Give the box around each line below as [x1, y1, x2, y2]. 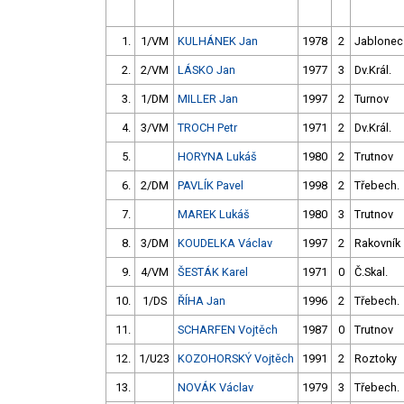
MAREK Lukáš [178, 207, 250, 222]
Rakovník [354, 236, 400, 251]
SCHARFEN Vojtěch [178, 323, 278, 337]
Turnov [354, 92, 389, 106]
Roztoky [354, 352, 397, 366]
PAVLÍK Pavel [178, 179, 243, 193]
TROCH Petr [178, 121, 237, 135]
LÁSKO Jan [178, 63, 235, 78]
